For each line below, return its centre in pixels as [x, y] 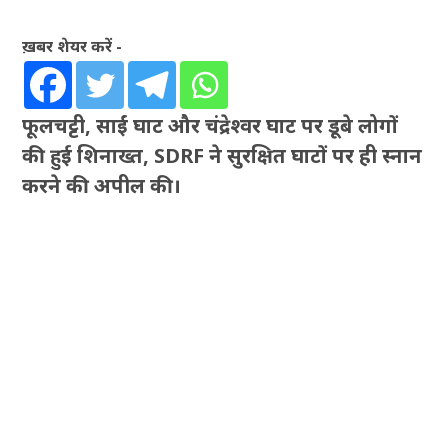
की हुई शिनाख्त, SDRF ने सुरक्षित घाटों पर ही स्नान [222, 156]
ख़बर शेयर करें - [72, 46]
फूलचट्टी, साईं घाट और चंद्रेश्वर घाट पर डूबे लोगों [210, 126]
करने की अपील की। [102, 186]
